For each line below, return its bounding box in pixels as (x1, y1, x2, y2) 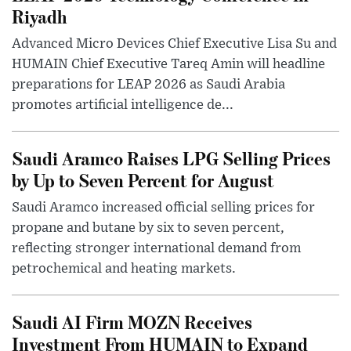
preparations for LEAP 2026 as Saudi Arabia (12, 78, 285, 92)
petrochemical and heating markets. (12, 262, 236, 277)
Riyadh (12, 4, 67, 29)
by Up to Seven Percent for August (12, 168, 274, 193)
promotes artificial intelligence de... (12, 98, 233, 113)
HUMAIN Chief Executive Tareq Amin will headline (12, 57, 325, 72)
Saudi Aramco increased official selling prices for (12, 201, 315, 215)
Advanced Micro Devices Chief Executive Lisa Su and (12, 37, 337, 52)
